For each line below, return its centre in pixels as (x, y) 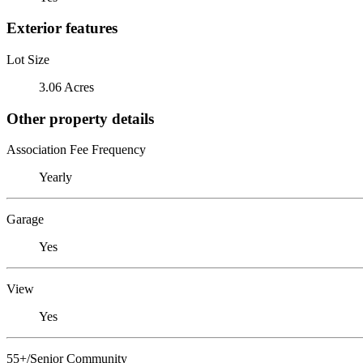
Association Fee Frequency (76, 150)
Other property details (80, 118)
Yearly (56, 177)
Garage (25, 220)
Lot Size (28, 59)
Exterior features (62, 28)
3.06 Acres (66, 87)
